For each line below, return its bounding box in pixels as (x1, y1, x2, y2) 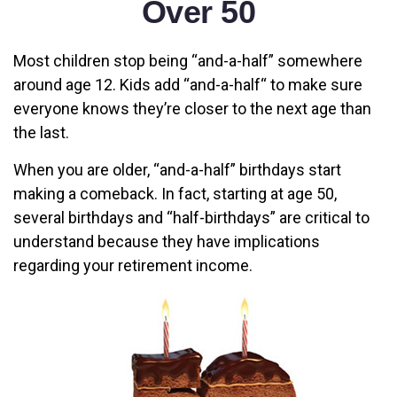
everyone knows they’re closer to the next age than (13, 99, 371, 118)
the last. (13, 123, 69, 142)
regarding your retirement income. (13, 256, 253, 275)
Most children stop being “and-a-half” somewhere (13, 51, 362, 70)
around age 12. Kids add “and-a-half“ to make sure (13, 75, 362, 94)
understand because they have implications (13, 232, 320, 251)
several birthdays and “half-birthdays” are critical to (13, 208, 370, 227)
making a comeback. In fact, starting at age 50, (13, 184, 337, 203)
